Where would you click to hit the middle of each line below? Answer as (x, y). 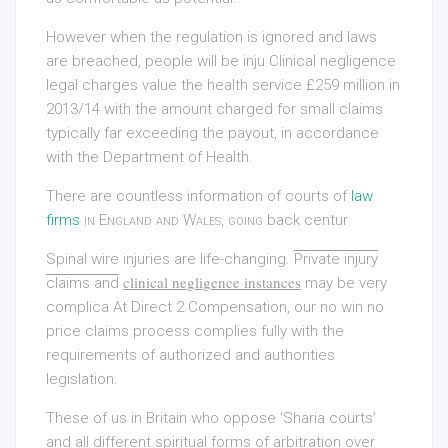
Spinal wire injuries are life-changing (166, 259)
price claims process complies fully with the (195, 331)
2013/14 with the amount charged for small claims (214, 109)
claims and (82, 283)
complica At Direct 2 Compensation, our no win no (215, 307)
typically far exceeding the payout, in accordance (212, 133)
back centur (305, 220)
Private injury (336, 259)
